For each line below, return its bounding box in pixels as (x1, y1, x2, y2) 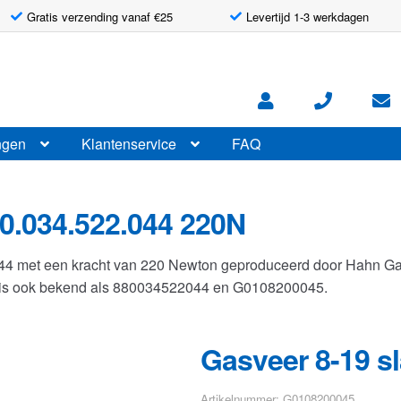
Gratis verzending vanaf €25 (26, 7, 173, 25)
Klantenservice (81, 132, 177, 154)
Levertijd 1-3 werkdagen (246, 7, 370, 25)
